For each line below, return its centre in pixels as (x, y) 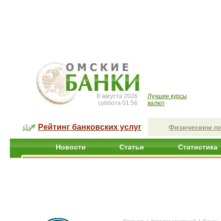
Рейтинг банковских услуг (90, 127)
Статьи (132, 147)
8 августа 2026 (117, 96)
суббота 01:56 (118, 103)
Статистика (198, 147)
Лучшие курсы (167, 96)
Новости (71, 147)
